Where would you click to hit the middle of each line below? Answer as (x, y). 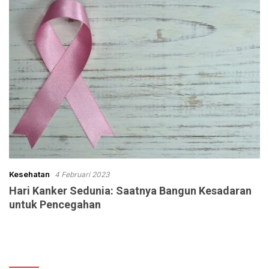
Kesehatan (29, 174)
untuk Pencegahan (55, 204)
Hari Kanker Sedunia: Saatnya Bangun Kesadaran (130, 190)
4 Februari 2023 (82, 174)
